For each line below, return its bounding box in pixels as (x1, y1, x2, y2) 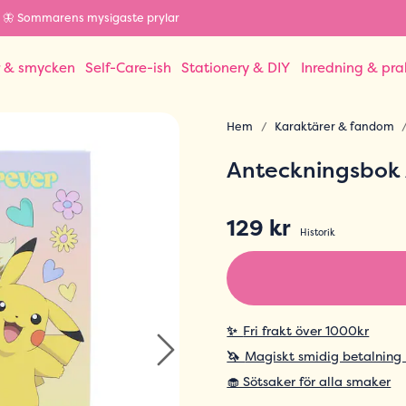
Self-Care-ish (85, 58, 172, 77)
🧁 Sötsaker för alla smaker (227, 372, 391, 391)
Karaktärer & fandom (274, 119, 394, 134)
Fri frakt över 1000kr (243, 322, 370, 340)
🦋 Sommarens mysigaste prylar (2, 10, 179, 25)
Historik (300, 226, 336, 239)
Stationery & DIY (181, 58, 291, 77)
